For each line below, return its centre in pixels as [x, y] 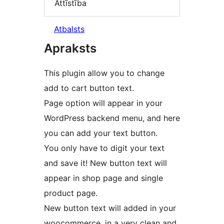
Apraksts [70, 48]
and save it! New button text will [105, 163]
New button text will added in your [110, 208]
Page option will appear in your [103, 103]
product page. [71, 193]
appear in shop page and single [103, 178]
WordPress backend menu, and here [112, 118]
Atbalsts [69, 29]
